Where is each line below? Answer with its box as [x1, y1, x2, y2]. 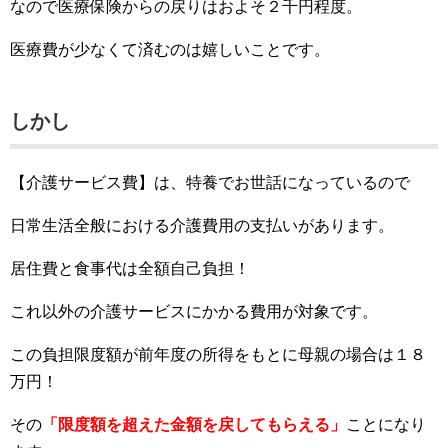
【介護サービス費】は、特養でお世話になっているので [10, 174, 410, 192]
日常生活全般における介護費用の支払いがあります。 [10, 217, 394, 235]
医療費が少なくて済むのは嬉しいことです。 [10, 41, 330, 59]
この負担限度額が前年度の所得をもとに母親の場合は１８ [10, 346, 426, 364]
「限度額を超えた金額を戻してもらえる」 [42, 416, 346, 434]
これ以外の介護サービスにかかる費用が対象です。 [10, 303, 378, 321]
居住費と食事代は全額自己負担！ [10, 260, 250, 278]
